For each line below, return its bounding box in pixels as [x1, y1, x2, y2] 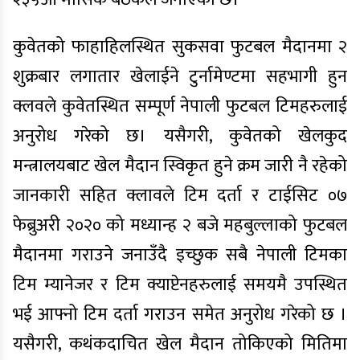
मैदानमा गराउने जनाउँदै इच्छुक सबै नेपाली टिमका [13, 240, 347, 270]
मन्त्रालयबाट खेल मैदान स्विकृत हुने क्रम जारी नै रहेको [13, 151, 347, 181]
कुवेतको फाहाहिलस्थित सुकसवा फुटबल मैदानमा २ [13, 32, 347, 62]
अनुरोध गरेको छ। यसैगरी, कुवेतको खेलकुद [13, 121, 347, 151]
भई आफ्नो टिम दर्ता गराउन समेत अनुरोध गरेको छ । [13, 300, 347, 329]
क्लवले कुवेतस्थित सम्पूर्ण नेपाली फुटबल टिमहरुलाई [13, 92, 347, 121]
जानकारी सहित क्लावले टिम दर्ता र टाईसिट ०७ [13, 181, 347, 211]
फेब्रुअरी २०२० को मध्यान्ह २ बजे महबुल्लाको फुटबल [13, 211, 347, 240]
